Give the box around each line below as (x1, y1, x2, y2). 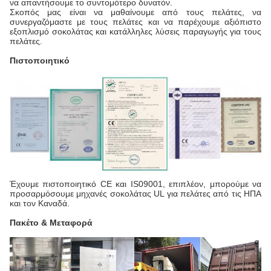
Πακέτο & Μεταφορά (10, 218, 93, 228)
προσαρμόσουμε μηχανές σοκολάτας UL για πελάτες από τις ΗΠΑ (10, 189, 261, 199)
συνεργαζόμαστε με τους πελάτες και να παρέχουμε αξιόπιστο (10, 16, 261, 27)
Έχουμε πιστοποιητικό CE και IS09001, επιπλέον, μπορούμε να (10, 179, 261, 189)
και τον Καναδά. (10, 198, 70, 209)
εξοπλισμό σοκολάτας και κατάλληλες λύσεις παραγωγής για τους (10, 26, 261, 36)
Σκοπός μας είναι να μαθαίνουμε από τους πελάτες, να (10, 7, 261, 17)
